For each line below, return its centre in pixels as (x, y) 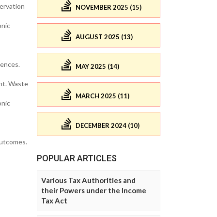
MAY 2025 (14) (97, 67)
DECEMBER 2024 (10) (108, 126)
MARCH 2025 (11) (102, 96)
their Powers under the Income (94, 190)
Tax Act (54, 200)
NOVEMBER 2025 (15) (108, 8)
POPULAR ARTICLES (77, 158)
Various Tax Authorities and (88, 180)
